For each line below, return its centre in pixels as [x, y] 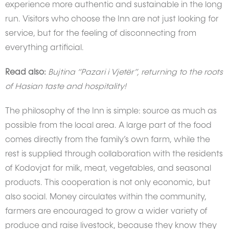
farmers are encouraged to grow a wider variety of [106, 212]
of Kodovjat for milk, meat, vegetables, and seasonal [108, 169]
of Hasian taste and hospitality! [66, 87]
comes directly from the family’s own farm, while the [108, 140]
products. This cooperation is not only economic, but [108, 183]
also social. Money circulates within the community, [106, 198]
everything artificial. [44, 48]
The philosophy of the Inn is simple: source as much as [111, 112]
